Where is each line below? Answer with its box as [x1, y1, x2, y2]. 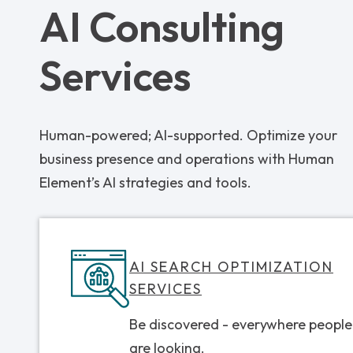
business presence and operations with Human [39, 149, 334, 168]
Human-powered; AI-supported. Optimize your [39, 125, 337, 144]
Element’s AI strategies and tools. [39, 173, 251, 191]
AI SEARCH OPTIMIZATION [129, 257, 333, 276]
